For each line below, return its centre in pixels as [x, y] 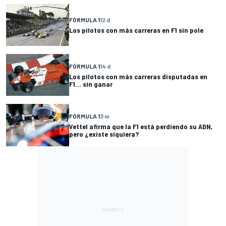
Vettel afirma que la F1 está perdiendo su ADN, [141, 127]
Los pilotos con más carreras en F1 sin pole [136, 30]
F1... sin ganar [91, 84]
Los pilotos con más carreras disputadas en [138, 76]
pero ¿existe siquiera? [104, 134]
